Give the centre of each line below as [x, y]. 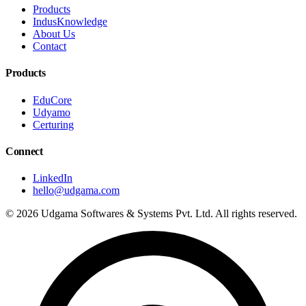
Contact [50, 46]
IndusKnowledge [70, 22]
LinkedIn [53, 178]
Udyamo [52, 112]
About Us [54, 34]
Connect [24, 151]
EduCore [52, 100]
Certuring [53, 124]
